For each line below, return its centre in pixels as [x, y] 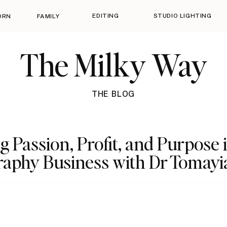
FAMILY [48, 16]
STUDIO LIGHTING [182, 16]
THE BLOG [113, 94]
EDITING [106, 16]
